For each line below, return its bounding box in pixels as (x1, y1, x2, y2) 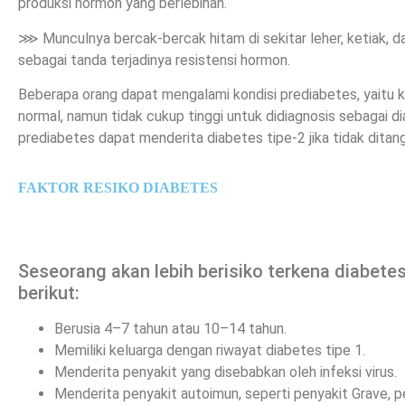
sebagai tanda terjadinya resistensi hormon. (18, 51, 290, 69)
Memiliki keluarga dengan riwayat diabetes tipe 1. (54, 341, 365, 359)
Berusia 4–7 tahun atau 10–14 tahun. (54, 319, 287, 337)
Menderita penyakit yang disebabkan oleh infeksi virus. (54, 363, 397, 381)
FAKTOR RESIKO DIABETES (18, 179, 218, 195)
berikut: (18, 281, 80, 304)
